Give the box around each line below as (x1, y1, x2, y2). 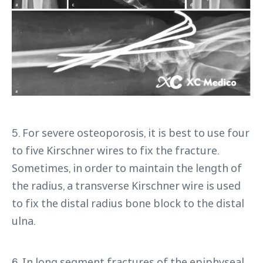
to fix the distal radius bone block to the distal (12, 195, 244, 210)
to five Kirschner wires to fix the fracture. (12, 143, 219, 157)
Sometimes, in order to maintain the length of (12, 160, 242, 175)
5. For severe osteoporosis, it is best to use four (12, 125, 249, 140)
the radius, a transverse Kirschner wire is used (12, 178, 241, 193)
